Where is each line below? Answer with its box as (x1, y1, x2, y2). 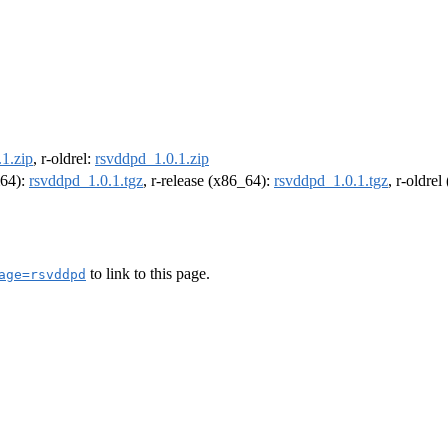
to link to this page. (86, 264, 210, 282)
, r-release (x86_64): (143, 172, 274, 190)
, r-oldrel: (33, 150, 95, 168)
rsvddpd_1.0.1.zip (95, 150, 209, 168)
